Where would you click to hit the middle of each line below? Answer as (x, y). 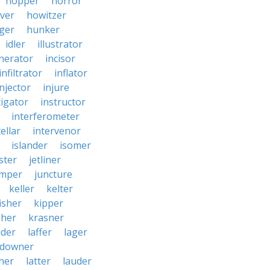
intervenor (57, 131)
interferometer (46, 116)
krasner (46, 218)
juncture (53, 174)
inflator (71, 73)
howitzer (46, 15)
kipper (49, 203)
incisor (60, 58)
